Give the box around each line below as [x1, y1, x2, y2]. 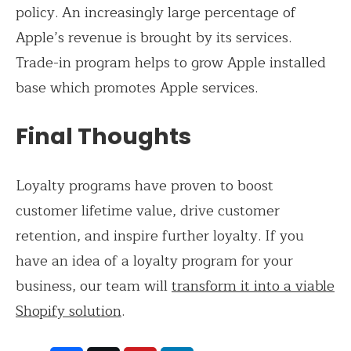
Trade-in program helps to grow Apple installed [16, 50, 326, 74]
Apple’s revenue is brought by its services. [16, 25, 291, 49]
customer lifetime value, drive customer [16, 199, 280, 223]
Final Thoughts [16, 121, 191, 153]
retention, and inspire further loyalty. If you [16, 224, 304, 248]
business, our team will [16, 274, 172, 299]
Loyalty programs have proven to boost [16, 174, 273, 198]
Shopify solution [16, 299, 121, 324]
